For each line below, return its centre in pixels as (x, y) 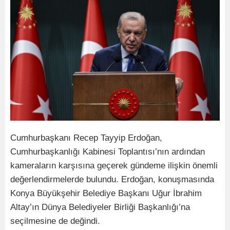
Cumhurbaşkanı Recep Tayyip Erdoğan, (86, 138)
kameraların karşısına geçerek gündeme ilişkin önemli (114, 165)
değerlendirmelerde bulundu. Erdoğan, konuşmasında (112, 179)
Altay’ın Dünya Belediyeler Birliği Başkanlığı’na (100, 207)
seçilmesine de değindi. (55, 221)
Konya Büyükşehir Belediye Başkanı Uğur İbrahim (106, 193)
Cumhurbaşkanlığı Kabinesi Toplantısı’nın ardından (108, 151)
